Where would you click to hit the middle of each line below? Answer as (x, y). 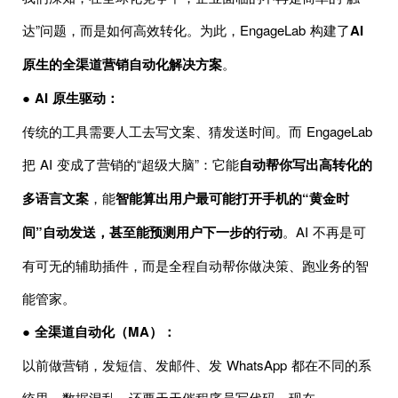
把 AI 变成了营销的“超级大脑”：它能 (131, 163)
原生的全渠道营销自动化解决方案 (122, 64)
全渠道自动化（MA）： (105, 331)
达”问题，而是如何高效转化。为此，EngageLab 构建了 (186, 29)
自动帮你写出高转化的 (306, 164)
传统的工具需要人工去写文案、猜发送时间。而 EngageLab (197, 131)
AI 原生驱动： (77, 97)
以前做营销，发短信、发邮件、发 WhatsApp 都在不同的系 (197, 364)
